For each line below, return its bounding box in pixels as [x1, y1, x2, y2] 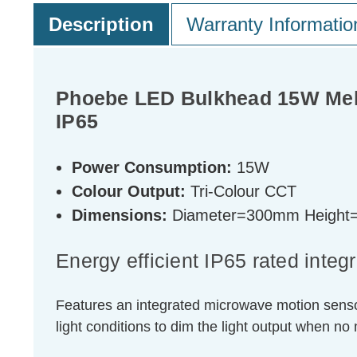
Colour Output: [72, 182, 186, 201]
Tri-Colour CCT [186, 182, 296, 201]
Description [48, 14, 154, 36]
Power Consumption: [72, 159, 232, 177]
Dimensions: [72, 206, 167, 225]
